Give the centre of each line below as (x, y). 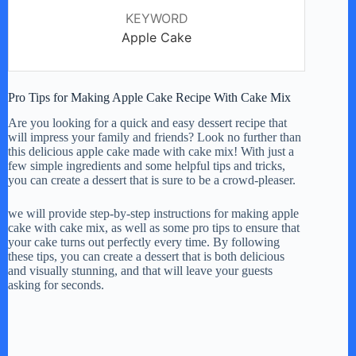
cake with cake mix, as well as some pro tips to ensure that (154, 228)
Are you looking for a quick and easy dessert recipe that (147, 123)
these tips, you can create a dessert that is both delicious (146, 257)
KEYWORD (157, 18)
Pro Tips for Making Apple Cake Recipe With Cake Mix (149, 97)
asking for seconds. (56, 285)
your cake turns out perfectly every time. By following (144, 242)
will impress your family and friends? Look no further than (155, 137)
